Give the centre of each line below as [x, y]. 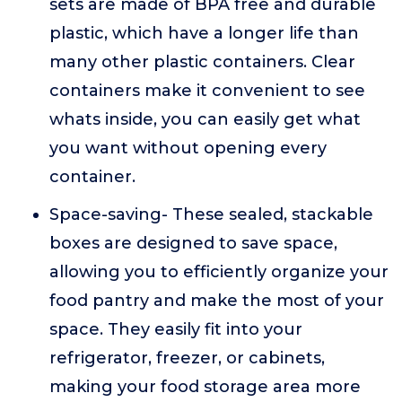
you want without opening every [188, 148]
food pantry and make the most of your [217, 301]
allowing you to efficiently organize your [219, 272]
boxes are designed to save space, [193, 243]
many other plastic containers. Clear [202, 62]
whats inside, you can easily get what [205, 119]
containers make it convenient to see [207, 91]
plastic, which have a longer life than [204, 33]
